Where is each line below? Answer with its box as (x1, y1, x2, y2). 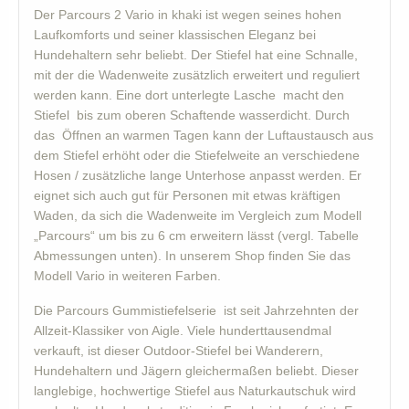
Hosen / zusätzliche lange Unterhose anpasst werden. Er (34, 168, 362, 184)
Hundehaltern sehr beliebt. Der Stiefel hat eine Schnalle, (34, 47, 358, 63)
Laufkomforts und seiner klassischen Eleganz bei (34, 27, 316, 43)
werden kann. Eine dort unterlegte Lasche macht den (34, 88, 344, 103)
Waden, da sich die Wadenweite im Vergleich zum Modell (34, 208, 362, 224)
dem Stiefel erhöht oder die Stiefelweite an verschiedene (34, 148, 360, 163)
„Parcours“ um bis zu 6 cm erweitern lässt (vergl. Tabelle (34, 228, 359, 244)
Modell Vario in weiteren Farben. (34, 268, 221, 284)
